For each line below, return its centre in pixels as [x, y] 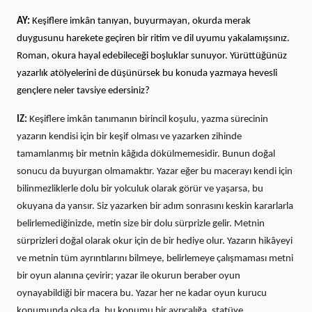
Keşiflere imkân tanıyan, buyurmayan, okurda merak [140, 22]
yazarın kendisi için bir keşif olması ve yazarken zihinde [129, 137]
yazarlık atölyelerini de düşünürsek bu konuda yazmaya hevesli [147, 74]
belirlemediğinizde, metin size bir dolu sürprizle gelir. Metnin [141, 224]
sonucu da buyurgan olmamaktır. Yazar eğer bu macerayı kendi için [155, 172]
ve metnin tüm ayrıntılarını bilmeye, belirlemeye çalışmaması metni [155, 259]
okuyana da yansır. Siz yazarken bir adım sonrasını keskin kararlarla [155, 207]
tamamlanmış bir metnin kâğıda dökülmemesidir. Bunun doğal [146, 155]
